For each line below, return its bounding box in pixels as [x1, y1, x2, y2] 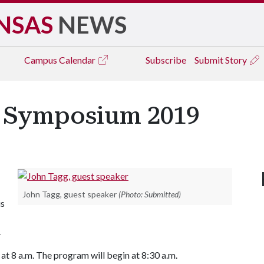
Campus [24, 54, 59, 65]
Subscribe [146, 54, 186, 65]
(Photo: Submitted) [118, 189, 181, 199]
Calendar [59, 54, 97, 65]
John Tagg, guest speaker [22, 189, 117, 199]
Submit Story [194, 54, 249, 65]
